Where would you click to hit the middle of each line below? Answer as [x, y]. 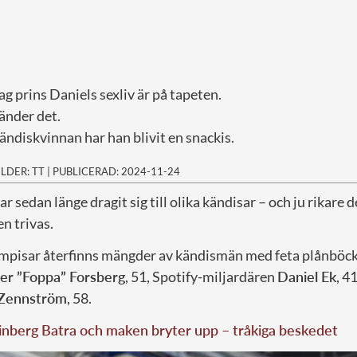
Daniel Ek [307, 276]
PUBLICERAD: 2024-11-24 [116, 171]
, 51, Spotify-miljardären [201, 276]
